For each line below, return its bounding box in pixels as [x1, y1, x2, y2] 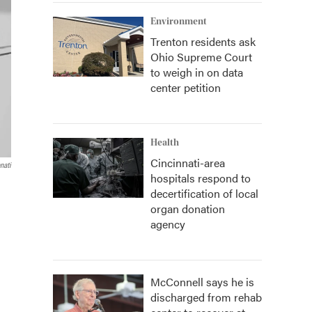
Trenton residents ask [150, 33, 256, 49]
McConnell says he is [150, 274, 254, 290]
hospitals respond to [150, 170, 251, 186]
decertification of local [150, 185, 258, 201]
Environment [150, 16, 207, 27]
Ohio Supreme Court [150, 49, 252, 65]
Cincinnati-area [150, 155, 225, 171]
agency [150, 216, 185, 232]
